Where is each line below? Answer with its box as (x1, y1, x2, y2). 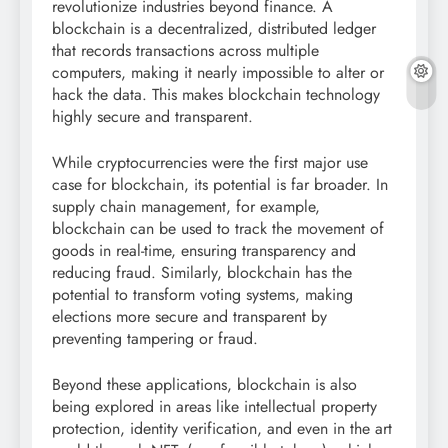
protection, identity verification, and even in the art (52, 417, 392, 441)
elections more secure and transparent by (52, 305, 327, 329)
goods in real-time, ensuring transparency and (52, 239, 356, 263)
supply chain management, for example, (52, 195, 320, 219)
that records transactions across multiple (52, 39, 319, 63)
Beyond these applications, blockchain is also (52, 373, 357, 397)
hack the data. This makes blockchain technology (52, 83, 380, 107)
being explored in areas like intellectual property (52, 395, 377, 419)
